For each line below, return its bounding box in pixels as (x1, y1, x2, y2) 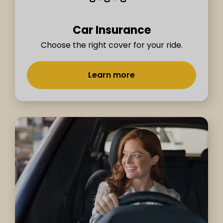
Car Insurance (72, 22, 151, 38)
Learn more (88, 69, 135, 81)
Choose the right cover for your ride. (40, 39, 183, 51)
